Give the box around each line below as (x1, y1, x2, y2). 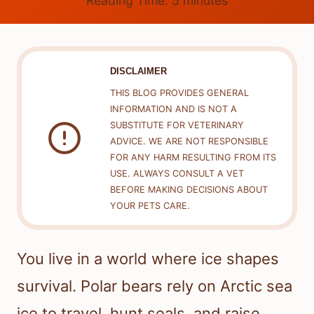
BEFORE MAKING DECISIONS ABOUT (109, 184, 268, 196)
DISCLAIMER (109, 65, 167, 76)
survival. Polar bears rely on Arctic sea (17, 277, 292, 296)
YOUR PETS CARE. (109, 200, 190, 212)
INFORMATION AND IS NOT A (109, 104, 237, 115)
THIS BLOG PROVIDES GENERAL (109, 88, 249, 99)
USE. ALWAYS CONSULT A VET (109, 168, 244, 179)
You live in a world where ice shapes (17, 250, 279, 268)
